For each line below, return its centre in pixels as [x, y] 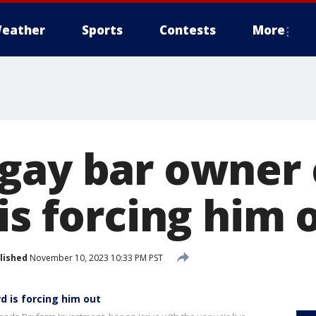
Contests [188, 30]
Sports [102, 30]
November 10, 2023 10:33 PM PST [95, 257]
